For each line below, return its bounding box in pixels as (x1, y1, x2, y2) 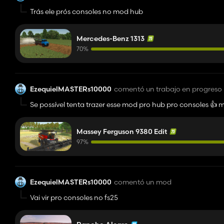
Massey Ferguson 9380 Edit (76, 127, 167, 136)
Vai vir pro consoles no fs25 (30, 193, 118, 202)
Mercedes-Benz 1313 (76, 34, 144, 43)
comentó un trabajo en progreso (114, 84, 222, 93)
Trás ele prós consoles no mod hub (30, 7, 143, 16)
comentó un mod (114, 177, 171, 186)
